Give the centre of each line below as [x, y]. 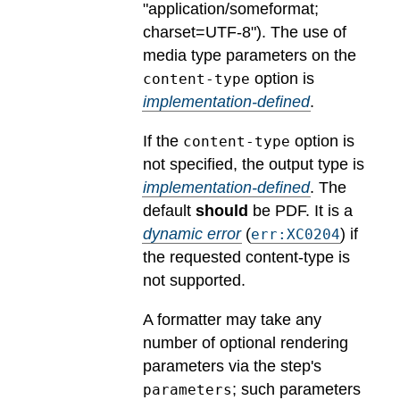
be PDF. [281, 210]
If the [163, 141]
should [222, 210]
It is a [333, 210]
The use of [308, 33]
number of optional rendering [246, 342]
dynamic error [192, 233]
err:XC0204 [296, 234]
